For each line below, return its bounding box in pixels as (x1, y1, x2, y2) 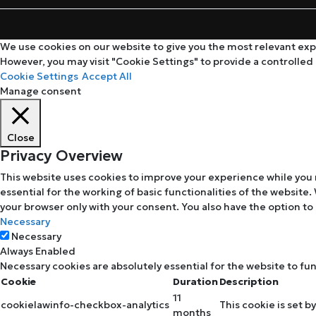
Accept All (82, 70, 132, 83)
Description (219, 275, 279, 288)
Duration (173, 275, 218, 288)
